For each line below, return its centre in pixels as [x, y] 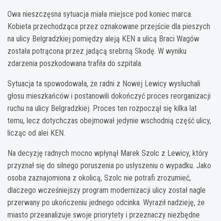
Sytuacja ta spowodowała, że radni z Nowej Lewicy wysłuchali [104, 83]
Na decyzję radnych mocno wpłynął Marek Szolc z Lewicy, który [108, 153]
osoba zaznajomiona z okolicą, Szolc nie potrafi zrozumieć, [99, 178]
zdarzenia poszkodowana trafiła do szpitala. [75, 63]
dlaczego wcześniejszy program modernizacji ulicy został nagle [107, 190]
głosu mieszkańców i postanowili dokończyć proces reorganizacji [109, 96]
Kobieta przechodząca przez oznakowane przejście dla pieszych [109, 26]
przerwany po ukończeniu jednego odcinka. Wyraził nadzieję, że [106, 202]
